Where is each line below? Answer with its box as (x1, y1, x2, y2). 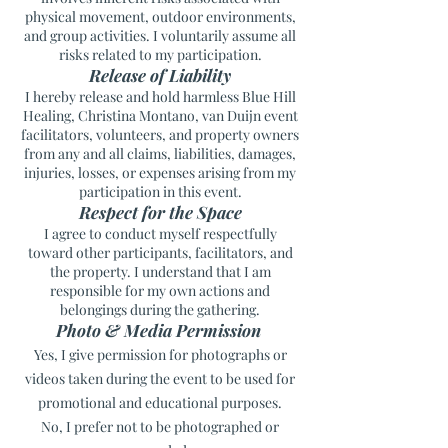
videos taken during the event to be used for (25, 369, 295, 388)
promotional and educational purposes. (38, 393, 282, 412)
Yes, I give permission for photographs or (33, 345, 287, 364)
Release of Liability (89, 64, 231, 86)
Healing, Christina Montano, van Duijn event (22, 106, 298, 125)
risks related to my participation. (58, 45, 262, 64)
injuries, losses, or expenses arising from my (24, 163, 296, 182)
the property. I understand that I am (49, 262, 271, 281)
